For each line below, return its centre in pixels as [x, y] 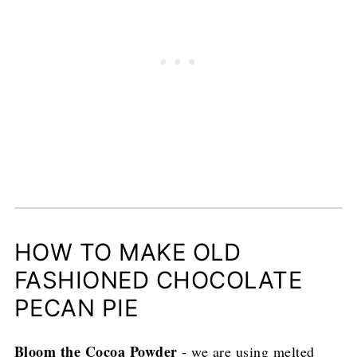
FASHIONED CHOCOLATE [158, 280]
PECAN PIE [76, 308]
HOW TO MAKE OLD [127, 253]
